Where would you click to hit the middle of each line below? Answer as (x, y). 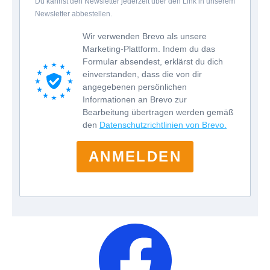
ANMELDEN (135, 157)
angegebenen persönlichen (135, 87)
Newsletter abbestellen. (74, 14)
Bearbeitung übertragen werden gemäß (158, 112)
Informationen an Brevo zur (135, 100)
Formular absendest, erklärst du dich (153, 62)
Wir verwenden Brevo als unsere (145, 36)
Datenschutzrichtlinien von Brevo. (163, 125)
